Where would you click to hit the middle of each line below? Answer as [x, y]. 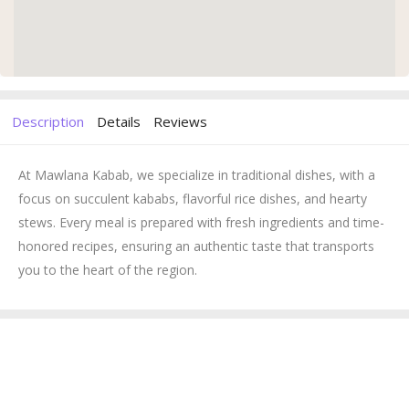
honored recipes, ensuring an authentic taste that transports [196, 246]
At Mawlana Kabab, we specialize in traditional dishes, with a [197, 174]
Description [48, 121]
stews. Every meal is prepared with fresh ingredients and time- [201, 222]
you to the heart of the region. [108, 269]
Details [119, 121]
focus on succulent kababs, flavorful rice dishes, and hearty [193, 198]
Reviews [180, 121]
